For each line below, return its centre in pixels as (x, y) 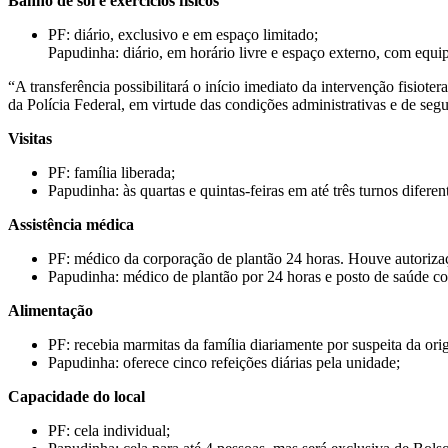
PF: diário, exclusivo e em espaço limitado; (183, 34)
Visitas (30, 138)
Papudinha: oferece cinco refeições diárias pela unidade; (224, 362)
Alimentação (50, 310)
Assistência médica (71, 224)
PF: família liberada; (111, 172)
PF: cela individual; (109, 430)
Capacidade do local (76, 396)
